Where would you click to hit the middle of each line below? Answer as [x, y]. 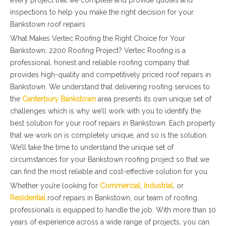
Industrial [158, 186]
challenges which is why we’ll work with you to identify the [105, 111]
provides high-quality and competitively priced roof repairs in [110, 75]
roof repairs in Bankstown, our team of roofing [121, 198]
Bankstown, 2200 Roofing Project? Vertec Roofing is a [98, 50]
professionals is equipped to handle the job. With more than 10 [113, 210]
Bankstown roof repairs [48, 24]
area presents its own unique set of [154, 99]
